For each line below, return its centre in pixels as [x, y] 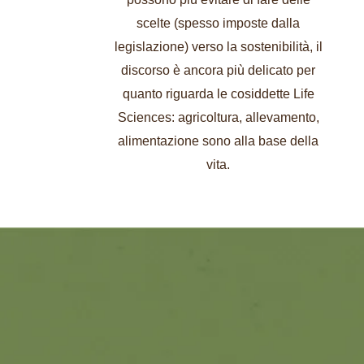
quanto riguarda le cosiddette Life [218, 93]
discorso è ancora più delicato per [219, 70]
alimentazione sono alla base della [219, 141]
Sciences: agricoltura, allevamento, [218, 117]
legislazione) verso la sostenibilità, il [218, 46]
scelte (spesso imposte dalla [219, 23]
